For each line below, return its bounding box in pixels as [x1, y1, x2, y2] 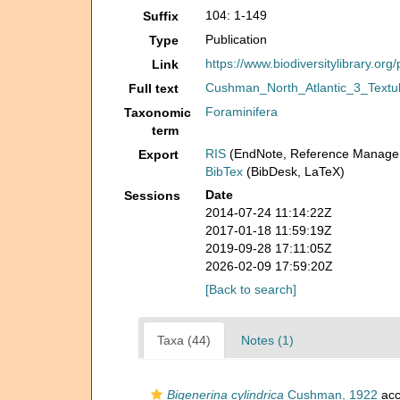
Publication [205, 32, 268, 46]
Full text [129, 81, 179, 96]
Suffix [143, 9, 179, 23]
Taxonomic [124, 105, 191, 120]
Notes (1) [241, 333, 294, 347]
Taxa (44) [157, 333, 211, 347]
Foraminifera [205, 104, 279, 119]
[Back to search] [205, 282, 297, 296]
